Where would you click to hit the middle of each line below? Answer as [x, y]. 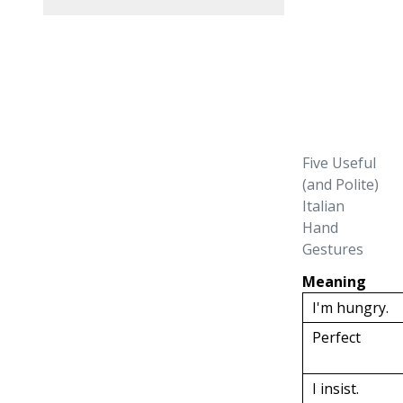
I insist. [336, 389]
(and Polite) [341, 184]
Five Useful [340, 163]
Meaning [335, 282]
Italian [324, 206]
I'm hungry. [351, 308]
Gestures [333, 249]
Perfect [337, 337]
